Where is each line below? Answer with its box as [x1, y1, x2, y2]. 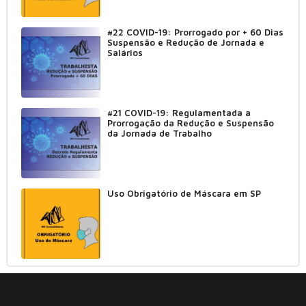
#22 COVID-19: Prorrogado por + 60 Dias [107, 27, 283, 38]
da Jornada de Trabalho [107, 128, 212, 139]
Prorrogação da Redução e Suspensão [107, 117, 274, 129]
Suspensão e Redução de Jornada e [107, 37, 264, 48]
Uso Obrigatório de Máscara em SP [107, 188, 261, 199]
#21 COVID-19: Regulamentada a [107, 107, 251, 119]
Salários [107, 47, 143, 59]
